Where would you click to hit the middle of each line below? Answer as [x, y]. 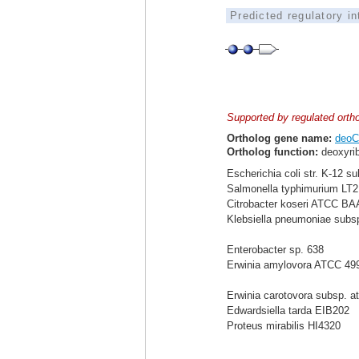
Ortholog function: [272, 152]
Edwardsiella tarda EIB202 [288, 311]
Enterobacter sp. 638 [275, 250]
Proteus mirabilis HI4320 [284, 326]
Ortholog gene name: [279, 138]
